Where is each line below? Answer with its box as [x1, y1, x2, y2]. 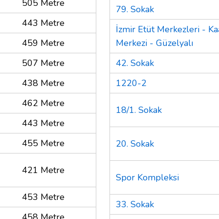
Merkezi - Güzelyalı [116, 37, 193, 49]
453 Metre [22, 191, 65, 203]
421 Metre [22, 164, 65, 176]
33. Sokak [116, 198, 154, 210]
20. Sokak [116, 137, 154, 150]
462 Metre [22, 97, 65, 109]
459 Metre [22, 37, 65, 49]
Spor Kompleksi [116, 171, 179, 183]
